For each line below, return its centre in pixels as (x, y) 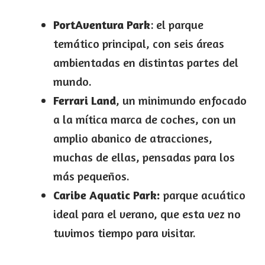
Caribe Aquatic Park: (107, 195)
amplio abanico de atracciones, (133, 138)
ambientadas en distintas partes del (146, 62)
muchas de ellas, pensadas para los (144, 157)
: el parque (177, 24)
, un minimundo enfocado (181, 100)
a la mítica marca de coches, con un (145, 119)
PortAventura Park (102, 24)
